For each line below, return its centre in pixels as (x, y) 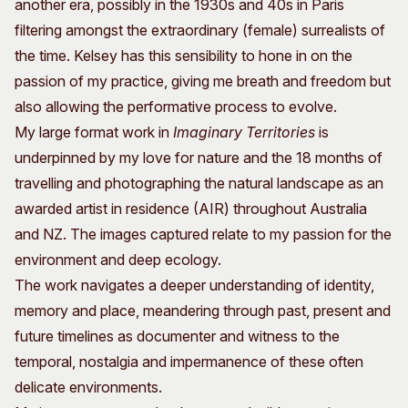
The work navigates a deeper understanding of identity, (194, 286)
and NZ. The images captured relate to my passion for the (203, 235)
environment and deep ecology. (118, 260)
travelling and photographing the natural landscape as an (199, 184)
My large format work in (94, 133)
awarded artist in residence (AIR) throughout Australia (191, 209)
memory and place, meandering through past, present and (203, 311)
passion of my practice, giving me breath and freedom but (203, 82)
